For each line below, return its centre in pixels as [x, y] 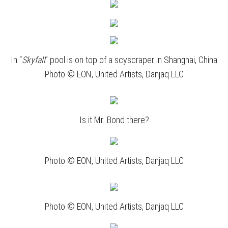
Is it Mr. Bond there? [114, 120]
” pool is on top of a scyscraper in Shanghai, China [131, 60]
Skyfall [34, 60]
